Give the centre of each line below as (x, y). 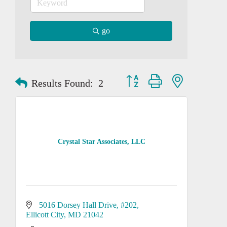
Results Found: (62, 83)
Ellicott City (45, 215)
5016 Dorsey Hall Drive (78, 205)
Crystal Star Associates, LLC (101, 141)
